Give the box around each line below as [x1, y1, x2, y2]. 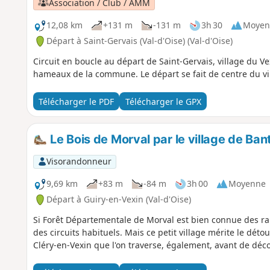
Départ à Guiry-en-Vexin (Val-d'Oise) [46, 193, 191, 206]
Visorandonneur [46, 155, 111, 168]
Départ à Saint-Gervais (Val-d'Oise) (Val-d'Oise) [46, 35, 233, 47]
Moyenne [228, 178, 266, 190]
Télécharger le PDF [38, 95, 114, 107]
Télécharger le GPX [125, 95, 201, 107]
